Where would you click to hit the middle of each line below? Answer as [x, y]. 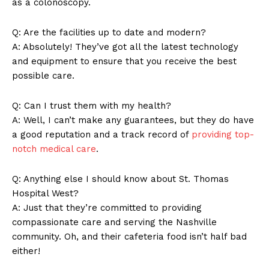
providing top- [223, 134]
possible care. [43, 75]
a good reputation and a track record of [102, 134]
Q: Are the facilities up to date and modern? [109, 32]
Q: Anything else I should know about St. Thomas [120, 179]
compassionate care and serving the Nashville [114, 222]
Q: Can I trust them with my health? [92, 105]
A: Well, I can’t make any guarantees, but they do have [133, 120]
